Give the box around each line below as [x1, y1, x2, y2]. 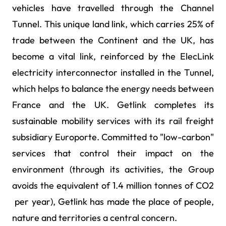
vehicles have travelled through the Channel [12, 2, 214, 14]
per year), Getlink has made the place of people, [12, 195, 214, 207]
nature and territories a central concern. [12, 211, 177, 223]
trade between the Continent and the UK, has [12, 34, 214, 46]
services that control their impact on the [12, 147, 214, 159]
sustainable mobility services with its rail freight [12, 115, 214, 127]
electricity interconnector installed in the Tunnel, [12, 66, 214, 78]
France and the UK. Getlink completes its [12, 98, 214, 110]
